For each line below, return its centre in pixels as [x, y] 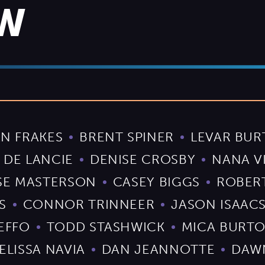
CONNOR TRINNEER [89, 205]
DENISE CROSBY [143, 160]
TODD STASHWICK [106, 227]
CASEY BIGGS [156, 182]
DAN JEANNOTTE [158, 250]
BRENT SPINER [127, 137]
